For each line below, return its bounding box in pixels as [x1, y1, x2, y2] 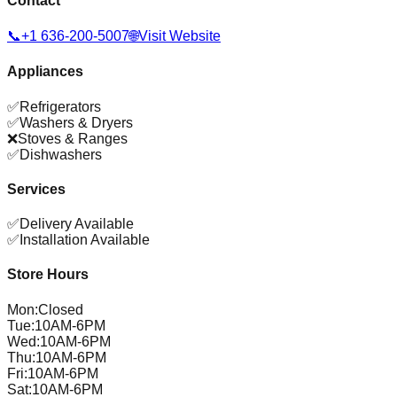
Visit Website [138, 28, 221, 44]
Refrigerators [19, 98, 101, 114]
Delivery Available [19, 216, 134, 232]
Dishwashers [19, 146, 102, 162]
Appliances [7, 64, 83, 80]
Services [7, 181, 66, 197]
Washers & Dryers [19, 114, 133, 130]
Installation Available [19, 232, 150, 248]
